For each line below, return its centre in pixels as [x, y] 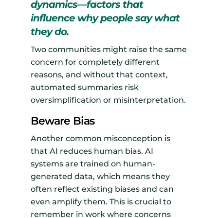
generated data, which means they [100, 177]
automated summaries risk [84, 88]
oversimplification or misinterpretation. [108, 100]
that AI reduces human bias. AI [92, 151]
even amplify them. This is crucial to [101, 202]
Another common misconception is [100, 139]
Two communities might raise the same [109, 50]
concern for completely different [95, 62]
